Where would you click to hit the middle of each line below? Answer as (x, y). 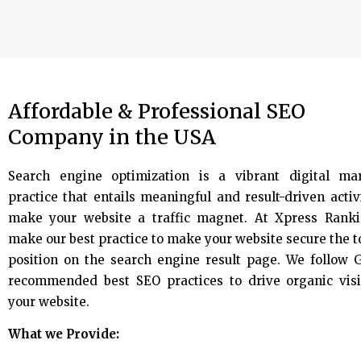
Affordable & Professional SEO (157, 111)
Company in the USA (112, 137)
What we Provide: (64, 334)
